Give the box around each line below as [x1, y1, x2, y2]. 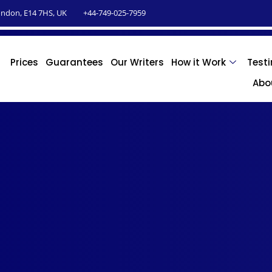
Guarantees [45, 56, 103, 69]
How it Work [171, 56, 226, 69]
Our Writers [110, 56, 164, 69]
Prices [10, 56, 38, 69]
